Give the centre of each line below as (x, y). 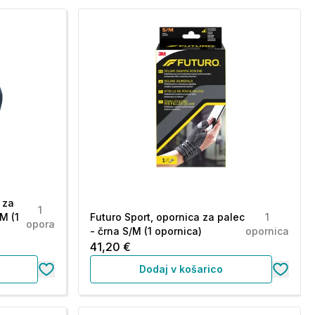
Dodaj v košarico (181, 269)
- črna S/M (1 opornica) (146, 231)
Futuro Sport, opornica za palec (167, 217)
